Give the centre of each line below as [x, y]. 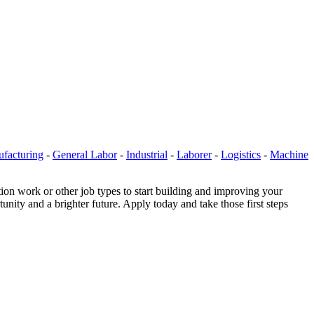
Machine [289, 154]
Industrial [147, 154]
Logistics [241, 154]
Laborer [194, 154]
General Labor [85, 154]
